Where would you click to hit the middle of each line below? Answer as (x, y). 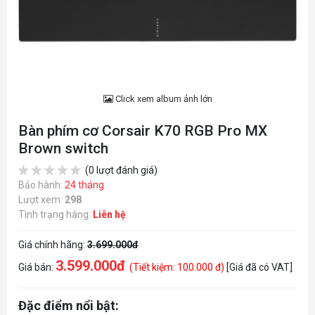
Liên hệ (109, 214)
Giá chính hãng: (53, 245)
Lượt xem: (41, 200)
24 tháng (84, 185)
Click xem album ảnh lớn (162, 99)
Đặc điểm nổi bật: (69, 305)
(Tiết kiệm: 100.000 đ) (178, 267)
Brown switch (63, 148)
